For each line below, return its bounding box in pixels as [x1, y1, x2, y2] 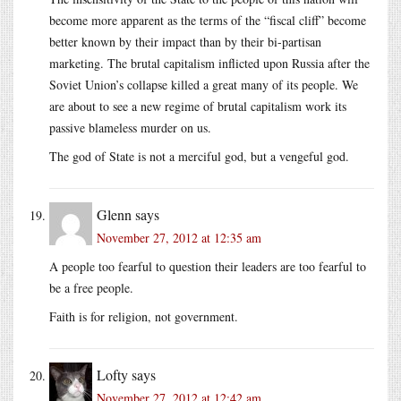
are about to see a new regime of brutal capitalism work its [49, 97, 346, 115]
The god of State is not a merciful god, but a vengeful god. [49, 147, 349, 165]
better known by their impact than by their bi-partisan [49, 32, 321, 50]
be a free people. [49, 278, 133, 296]
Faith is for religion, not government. [49, 307, 238, 325]
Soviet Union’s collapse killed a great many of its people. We [49, 75, 358, 93]
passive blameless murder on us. [49, 118, 211, 136]
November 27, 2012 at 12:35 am [97, 228, 261, 246]
